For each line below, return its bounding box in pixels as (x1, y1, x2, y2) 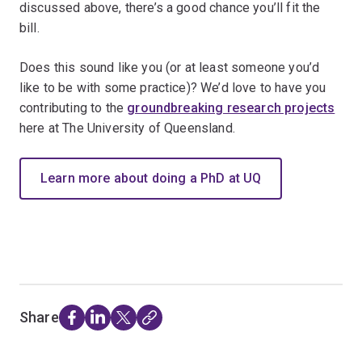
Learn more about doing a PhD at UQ (40, 170, 262, 186)
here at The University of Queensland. (19, 120, 235, 136)
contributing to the (19, 99, 128, 116)
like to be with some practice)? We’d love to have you (19, 79, 326, 95)
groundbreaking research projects (127, 99, 335, 116)
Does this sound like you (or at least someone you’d (19, 59, 320, 75)
